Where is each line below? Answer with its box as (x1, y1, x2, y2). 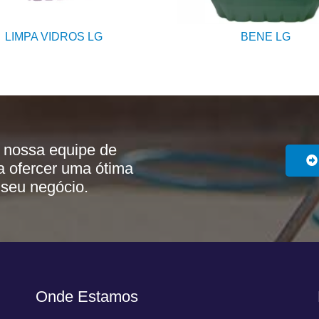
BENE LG (240, 30, 291, 43)
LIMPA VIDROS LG (5, 30, 103, 43)
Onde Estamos (35, 288, 138, 306)
